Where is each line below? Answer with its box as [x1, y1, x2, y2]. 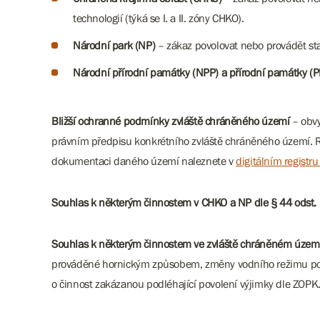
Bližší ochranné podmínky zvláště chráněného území [51, 114, 290, 127]
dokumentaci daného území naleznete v [51, 154, 236, 167]
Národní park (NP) [73, 39, 156, 51]
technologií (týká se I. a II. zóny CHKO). [73, 11, 247, 24]
